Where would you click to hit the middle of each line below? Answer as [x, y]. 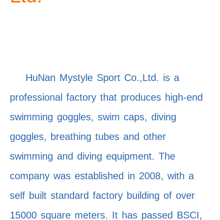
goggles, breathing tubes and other [88, 137]
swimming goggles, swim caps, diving [93, 117]
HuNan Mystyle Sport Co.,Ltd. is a [95, 78]
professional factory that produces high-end [106, 97]
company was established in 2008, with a [102, 176]
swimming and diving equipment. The [93, 156]
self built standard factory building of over [102, 196]
